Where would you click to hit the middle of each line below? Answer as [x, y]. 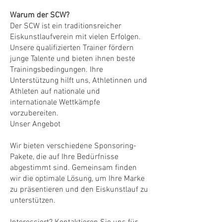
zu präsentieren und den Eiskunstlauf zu [79, 190]
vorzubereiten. [34, 113]
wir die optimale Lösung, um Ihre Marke [77, 179]
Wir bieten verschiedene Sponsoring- [73, 146]
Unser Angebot [35, 124]
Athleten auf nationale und [55, 92]
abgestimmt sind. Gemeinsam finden [73, 168]
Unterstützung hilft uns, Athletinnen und [79, 81]
